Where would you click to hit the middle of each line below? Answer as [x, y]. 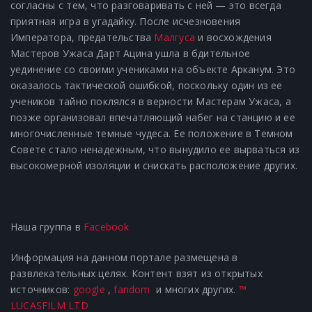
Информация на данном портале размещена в [124, 258]
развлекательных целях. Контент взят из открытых [136, 274]
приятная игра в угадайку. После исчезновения [126, 22]
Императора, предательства [83, 38]
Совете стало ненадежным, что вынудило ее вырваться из [155, 150]
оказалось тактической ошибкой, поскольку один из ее [147, 86]
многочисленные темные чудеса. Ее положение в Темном [152, 134]
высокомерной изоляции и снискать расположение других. [154, 166]
